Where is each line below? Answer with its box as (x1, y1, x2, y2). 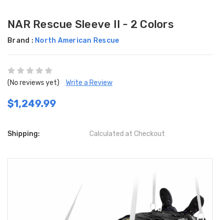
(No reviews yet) (7, 79, 59, 87)
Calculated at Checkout (89, 130, 165, 138)
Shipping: (7, 130, 40, 138)
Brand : (7, 36, 35, 45)
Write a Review (66, 79, 112, 87)
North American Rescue (35, 36, 119, 45)
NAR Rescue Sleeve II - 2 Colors (7, 18, 174, 31)
